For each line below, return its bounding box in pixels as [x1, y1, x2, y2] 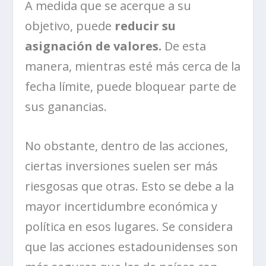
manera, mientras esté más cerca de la [25, 58, 241, 75]
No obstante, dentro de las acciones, [25, 138, 229, 154]
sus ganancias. [25, 99, 107, 115]
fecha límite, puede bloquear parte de [25, 78, 237, 95]
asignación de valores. [25, 38, 162, 55]
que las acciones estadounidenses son [25, 239, 239, 255]
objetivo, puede [25, 18, 115, 34]
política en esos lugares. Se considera [25, 218, 233, 235]
